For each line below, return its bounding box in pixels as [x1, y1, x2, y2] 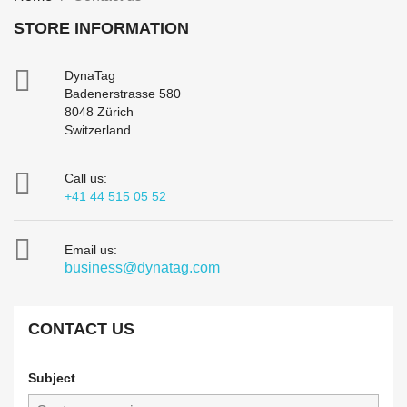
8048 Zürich [65, 104, 134, 119]
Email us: [65, 242, 117, 257]
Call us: [65, 170, 107, 185]
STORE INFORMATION [14, 18, 189, 37]
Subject [28, 370, 75, 385]
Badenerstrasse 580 [65, 85, 181, 101]
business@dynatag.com [65, 259, 220, 275]
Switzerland [65, 122, 131, 137]
